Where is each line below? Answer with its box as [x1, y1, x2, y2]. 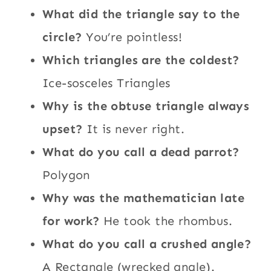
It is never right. [82, 121, 185, 136]
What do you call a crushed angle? [42, 236, 252, 251]
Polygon [42, 167, 90, 182]
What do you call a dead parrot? [42, 144, 240, 159]
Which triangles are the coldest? [42, 52, 240, 67]
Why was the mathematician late [42, 190, 245, 205]
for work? [42, 213, 100, 228]
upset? [42, 121, 83, 136]
